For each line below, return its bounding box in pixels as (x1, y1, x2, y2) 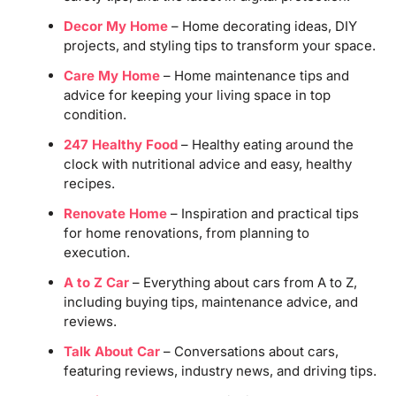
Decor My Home (63, 17, 168, 34)
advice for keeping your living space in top (63, 86, 331, 103)
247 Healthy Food (63, 135, 178, 153)
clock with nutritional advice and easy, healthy (63, 155, 352, 172)
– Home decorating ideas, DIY (167, 17, 357, 34)
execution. (63, 243, 130, 261)
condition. (63, 105, 126, 123)
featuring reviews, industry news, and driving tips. (63, 362, 377, 379)
